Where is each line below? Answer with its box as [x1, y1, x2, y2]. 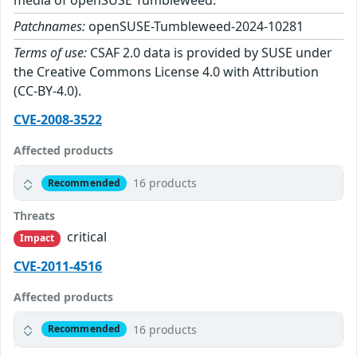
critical [64, 228, 108, 246]
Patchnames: [14, 18, 85, 36]
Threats [14, 208, 55, 224]
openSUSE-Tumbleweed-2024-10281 [85, 18, 304, 36]
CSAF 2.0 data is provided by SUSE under [87, 44, 332, 62]
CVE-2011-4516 [14, 257, 102, 275]
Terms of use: [14, 44, 87, 62]
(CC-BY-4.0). [14, 82, 81, 100]
